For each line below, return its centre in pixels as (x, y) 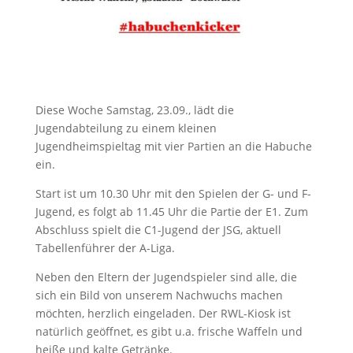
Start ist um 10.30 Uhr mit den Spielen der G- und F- (173, 194)
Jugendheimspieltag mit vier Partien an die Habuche (173, 147)
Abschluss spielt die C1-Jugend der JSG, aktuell (158, 230)
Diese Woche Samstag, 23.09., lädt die (134, 110)
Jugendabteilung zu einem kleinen (126, 128)
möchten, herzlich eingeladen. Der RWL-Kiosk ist (163, 314)
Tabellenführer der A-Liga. (105, 248)
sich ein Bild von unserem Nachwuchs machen (159, 295)
